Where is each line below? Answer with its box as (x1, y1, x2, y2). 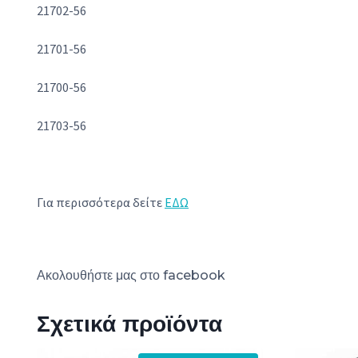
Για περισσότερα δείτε (37, 193, 165, 210)
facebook (163, 267, 225, 283)
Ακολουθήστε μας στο (37, 267, 163, 283)
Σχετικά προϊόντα (37, 309, 222, 337)
